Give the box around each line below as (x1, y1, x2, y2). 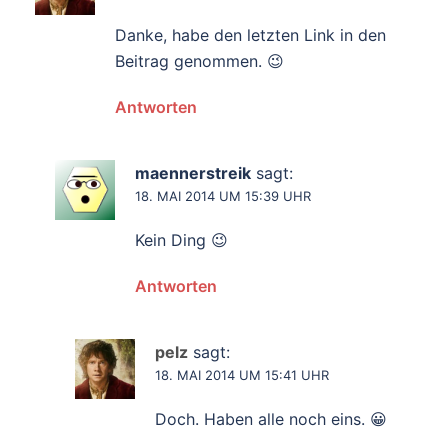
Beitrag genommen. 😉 (115, 51, 284, 71)
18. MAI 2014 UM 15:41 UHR (155, 367, 329, 383)
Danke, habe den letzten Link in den (115, 25, 386, 45)
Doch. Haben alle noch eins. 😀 (155, 409, 387, 429)
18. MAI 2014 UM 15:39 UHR (135, 188, 311, 204)
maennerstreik (135, 163, 251, 183)
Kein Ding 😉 (135, 230, 228, 250)
